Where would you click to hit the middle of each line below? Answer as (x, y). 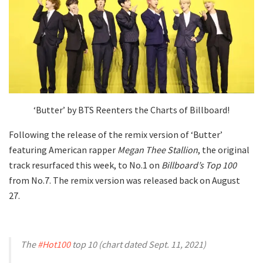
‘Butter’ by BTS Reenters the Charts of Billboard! (131, 110)
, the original (224, 150)
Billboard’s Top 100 (199, 165)
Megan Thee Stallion (158, 150)
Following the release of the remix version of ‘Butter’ (116, 135)
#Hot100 (54, 245)
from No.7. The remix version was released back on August (124, 181)
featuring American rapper (63, 150)
